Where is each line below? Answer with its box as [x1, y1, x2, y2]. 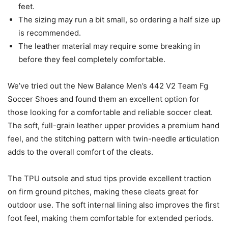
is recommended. [18, 27, 81, 38]
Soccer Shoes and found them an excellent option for [8, 94, 199, 104]
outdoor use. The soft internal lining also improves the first [8, 199, 219, 210]
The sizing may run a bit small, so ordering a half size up [18, 14, 220, 24]
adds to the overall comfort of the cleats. [8, 147, 153, 157]
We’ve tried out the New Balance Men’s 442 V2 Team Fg [8, 80, 208, 91]
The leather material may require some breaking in [18, 41, 201, 51]
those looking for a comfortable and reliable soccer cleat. [8, 107, 213, 117]
